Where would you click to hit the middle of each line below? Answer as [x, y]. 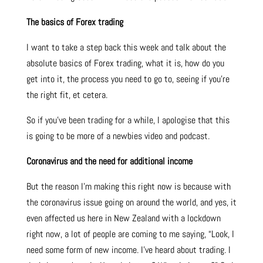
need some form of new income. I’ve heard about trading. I [128, 250]
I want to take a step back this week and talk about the [126, 48]
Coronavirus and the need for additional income [109, 161]
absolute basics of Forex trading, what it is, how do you [125, 63]
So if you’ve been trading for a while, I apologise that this [128, 120]
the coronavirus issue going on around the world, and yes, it [131, 203]
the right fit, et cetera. [67, 95]
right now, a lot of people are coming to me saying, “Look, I [130, 234]
